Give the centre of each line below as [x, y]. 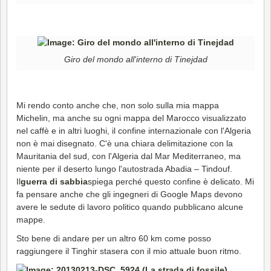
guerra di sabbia [54, 182]
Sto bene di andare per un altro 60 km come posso [114, 239]
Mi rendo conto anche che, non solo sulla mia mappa [118, 106]
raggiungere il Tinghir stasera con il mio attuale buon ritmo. [129, 251]
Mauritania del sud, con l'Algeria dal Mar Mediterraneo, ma [129, 156]
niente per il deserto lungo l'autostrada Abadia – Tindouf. [124, 169]
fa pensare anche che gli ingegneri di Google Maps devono [129, 194]
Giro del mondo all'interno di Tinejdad [135, 59]
